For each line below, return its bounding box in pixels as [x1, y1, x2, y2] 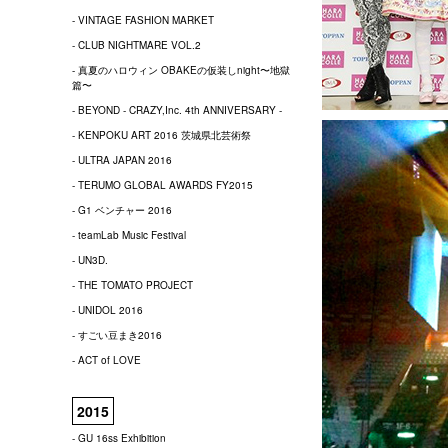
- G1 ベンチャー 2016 [72, 203, 172, 217]
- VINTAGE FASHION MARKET [72, 13, 214, 27]
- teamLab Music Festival [72, 228, 186, 242]
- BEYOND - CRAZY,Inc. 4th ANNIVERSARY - [72, 103, 282, 117]
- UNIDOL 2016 [72, 303, 143, 317]
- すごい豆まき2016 [72, 328, 162, 342]
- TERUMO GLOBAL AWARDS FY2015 [72, 178, 253, 192]
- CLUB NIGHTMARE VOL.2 [72, 38, 201, 52]
